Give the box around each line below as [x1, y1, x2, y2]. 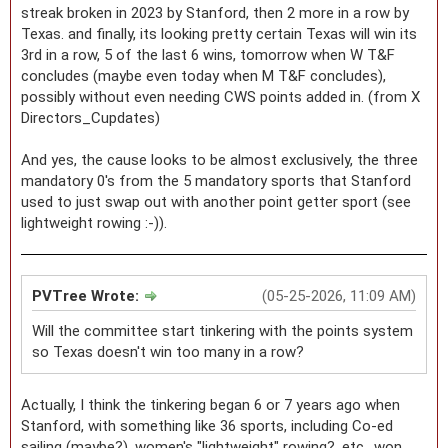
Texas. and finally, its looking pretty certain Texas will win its [21, 24, 417, 43]
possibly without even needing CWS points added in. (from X [21, 87, 420, 106]
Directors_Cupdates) [21, 108, 164, 127]
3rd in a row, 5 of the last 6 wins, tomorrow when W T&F [21, 45, 395, 64]
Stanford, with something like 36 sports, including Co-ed [21, 416, 393, 435]
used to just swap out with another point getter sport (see [21, 192, 411, 211]
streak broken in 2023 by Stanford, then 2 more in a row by [21, 3, 409, 22]
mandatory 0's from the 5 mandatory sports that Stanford [21, 171, 411, 190]
